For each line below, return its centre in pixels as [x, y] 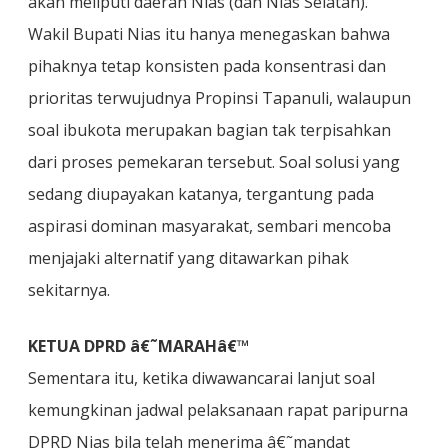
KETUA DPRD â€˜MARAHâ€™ [138, 346]
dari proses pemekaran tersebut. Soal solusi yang [214, 162]
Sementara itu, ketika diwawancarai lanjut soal [201, 378]
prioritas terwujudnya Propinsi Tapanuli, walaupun [219, 98]
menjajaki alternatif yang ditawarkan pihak [188, 258]
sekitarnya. [69, 290]
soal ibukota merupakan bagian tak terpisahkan [209, 130]
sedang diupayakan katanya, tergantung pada [201, 194]
